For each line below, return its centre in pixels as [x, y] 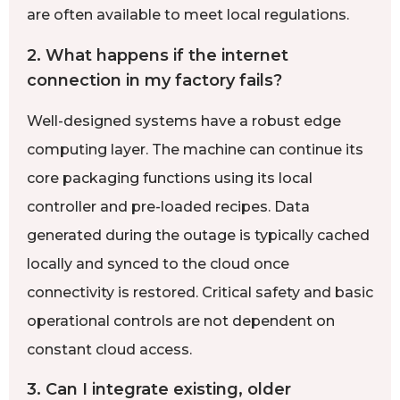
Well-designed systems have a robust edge [184, 121]
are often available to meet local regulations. [188, 15]
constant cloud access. [109, 349]
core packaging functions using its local [170, 178]
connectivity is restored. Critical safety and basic [200, 292]
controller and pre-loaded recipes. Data [168, 206]
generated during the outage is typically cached [198, 235]
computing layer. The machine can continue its [195, 149]
